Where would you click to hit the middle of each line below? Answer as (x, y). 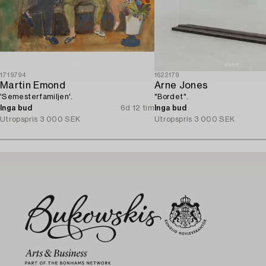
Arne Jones (181, 85)
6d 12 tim (137, 108)
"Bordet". (172, 96)
